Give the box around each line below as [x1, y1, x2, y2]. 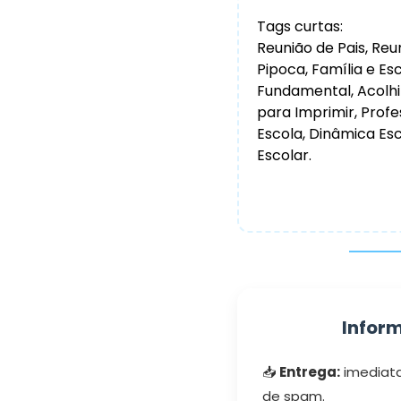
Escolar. [256, 144, 311, 166]
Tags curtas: [256, 15, 343, 37]
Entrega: [278, 363, 340, 382]
